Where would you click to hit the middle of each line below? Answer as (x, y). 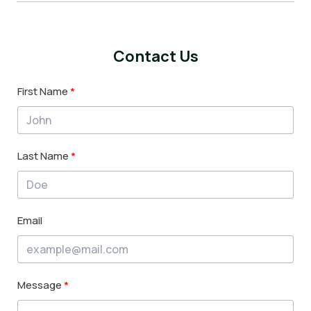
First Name (43, 92)
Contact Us (155, 57)
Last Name (43, 156)
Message (40, 285)
